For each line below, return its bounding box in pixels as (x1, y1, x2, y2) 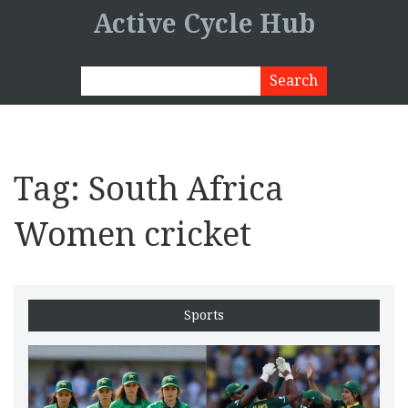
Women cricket (14, 215, 251, 254)
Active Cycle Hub (93, 9, 315, 39)
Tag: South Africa (14, 169, 284, 209)
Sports (184, 308, 224, 322)
